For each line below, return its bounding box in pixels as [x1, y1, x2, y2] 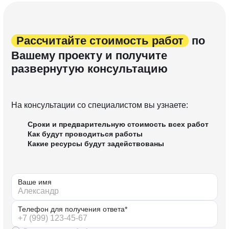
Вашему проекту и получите [11, 49, 167, 62]
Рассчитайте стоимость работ [16, 34, 184, 47]
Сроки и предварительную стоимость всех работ [28, 120, 209, 128]
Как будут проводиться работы [28, 130, 143, 138]
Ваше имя [18, 178, 52, 186]
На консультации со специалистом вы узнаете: [11, 101, 188, 109]
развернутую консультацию [11, 62, 168, 75]
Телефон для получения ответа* [18, 205, 127, 213]
